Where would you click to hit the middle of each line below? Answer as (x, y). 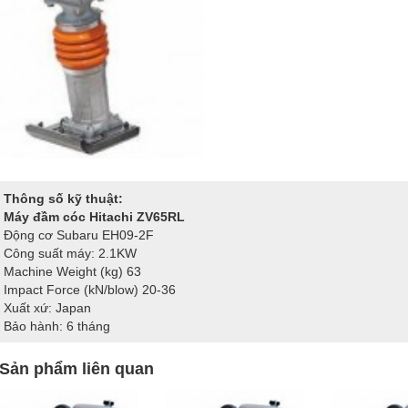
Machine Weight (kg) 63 (72, 271)
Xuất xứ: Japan (47, 307)
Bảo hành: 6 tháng (57, 326)
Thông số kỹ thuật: (63, 198)
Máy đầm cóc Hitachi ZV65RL (94, 216)
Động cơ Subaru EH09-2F (79, 235)
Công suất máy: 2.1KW (70, 253)
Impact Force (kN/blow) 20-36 (90, 289)
